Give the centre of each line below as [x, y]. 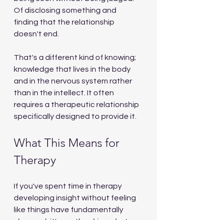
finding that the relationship [65, 22]
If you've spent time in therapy [69, 186]
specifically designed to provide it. [75, 116]
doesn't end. [36, 34]
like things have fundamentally [69, 210]
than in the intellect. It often [65, 93]
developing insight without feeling [76, 198]
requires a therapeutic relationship [77, 105]
